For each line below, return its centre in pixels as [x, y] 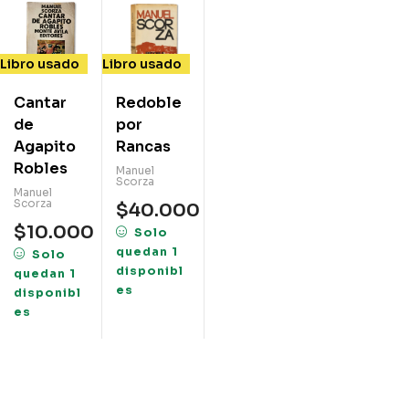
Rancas [143, 147]
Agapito [45, 147]
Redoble [149, 103]
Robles [41, 169]
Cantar [40, 103]
